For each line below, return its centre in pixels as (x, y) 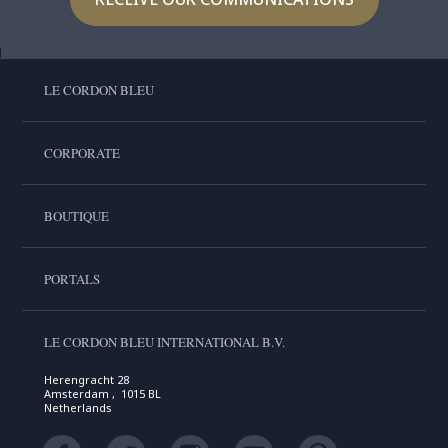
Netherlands (77, 408)
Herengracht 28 (86, 380)
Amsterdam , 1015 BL (102, 394)
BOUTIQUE (76, 216)
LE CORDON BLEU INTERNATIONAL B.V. (164, 342)
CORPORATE (81, 153)
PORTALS (71, 279)
